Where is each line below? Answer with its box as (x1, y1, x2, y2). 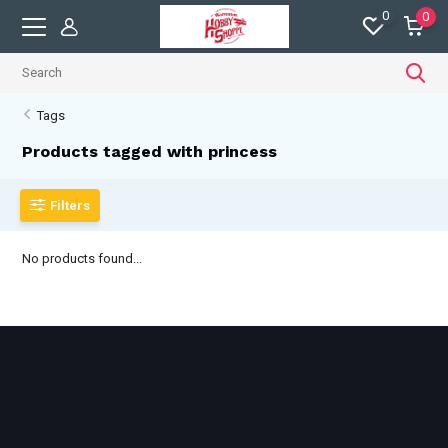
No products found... (22, 251, 143, 266)
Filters (50, 197, 91, 213)
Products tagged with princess (22, 142, 278, 161)
